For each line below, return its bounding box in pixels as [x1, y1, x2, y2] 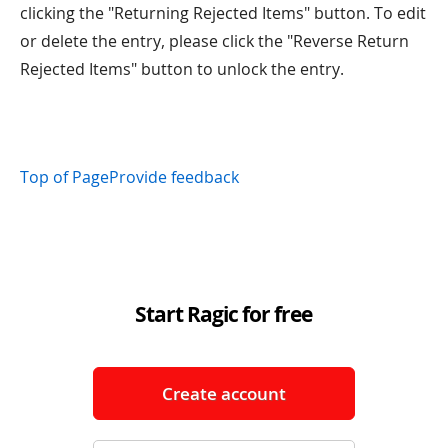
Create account [161, 381, 286, 405]
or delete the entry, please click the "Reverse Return [20, 29, 409, 52]
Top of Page [20, 165, 109, 188]
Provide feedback [109, 165, 239, 188]
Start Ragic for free [135, 299, 313, 328]
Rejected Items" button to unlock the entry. [20, 57, 344, 80]
